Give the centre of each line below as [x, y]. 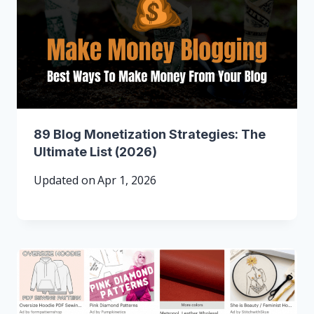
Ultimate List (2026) [95, 152]
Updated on [64, 180]
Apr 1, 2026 [127, 180]
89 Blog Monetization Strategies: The [150, 135]
